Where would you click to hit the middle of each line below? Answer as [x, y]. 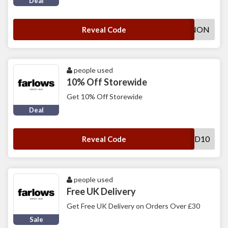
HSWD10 [193, 139]
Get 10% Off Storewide [105, 97]
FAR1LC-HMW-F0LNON [165, 30]
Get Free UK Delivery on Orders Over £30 [133, 206]
